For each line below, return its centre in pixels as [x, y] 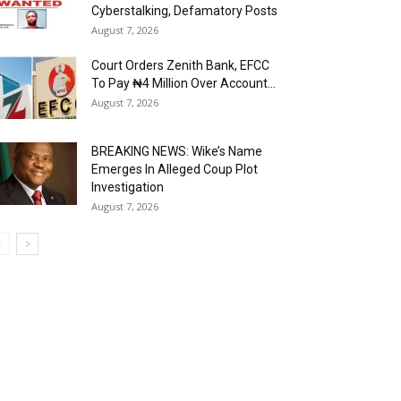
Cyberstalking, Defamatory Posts [184, 11]
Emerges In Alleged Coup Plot [175, 169]
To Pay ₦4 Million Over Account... [183, 83]
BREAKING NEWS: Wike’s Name [177, 151]
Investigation [128, 187]
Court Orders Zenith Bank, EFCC [180, 65]
